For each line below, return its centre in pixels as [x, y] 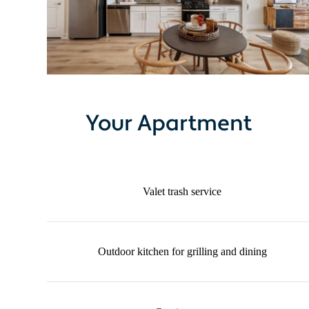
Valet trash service [182, 192]
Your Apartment [168, 123]
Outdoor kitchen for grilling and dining [182, 252]
